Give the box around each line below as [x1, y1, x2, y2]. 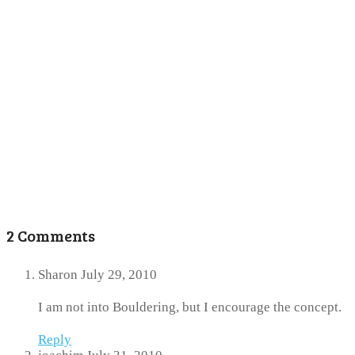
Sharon [38, 267, 78, 283]
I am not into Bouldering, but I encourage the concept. [38, 300, 342, 315]
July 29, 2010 [81, 267, 157, 283]
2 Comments [6, 223, 95, 246]
